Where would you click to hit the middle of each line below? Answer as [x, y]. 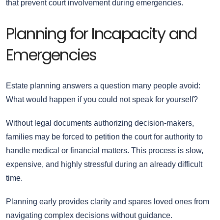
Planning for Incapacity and [101, 33]
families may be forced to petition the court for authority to [104, 137]
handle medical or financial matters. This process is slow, [105, 150]
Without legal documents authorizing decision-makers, [100, 123]
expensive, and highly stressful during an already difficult [104, 164]
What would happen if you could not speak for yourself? [102, 99]
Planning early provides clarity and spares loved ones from [108, 201]
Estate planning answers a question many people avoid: [103, 85]
